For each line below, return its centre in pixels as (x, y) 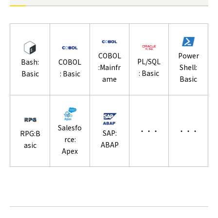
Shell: (188, 67)
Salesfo (70, 128)
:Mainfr (109, 67)
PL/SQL (149, 62)
